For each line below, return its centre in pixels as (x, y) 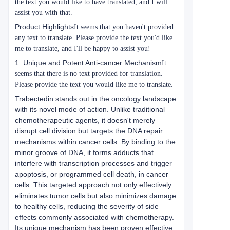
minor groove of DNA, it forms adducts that (84, 152)
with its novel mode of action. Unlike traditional (90, 109)
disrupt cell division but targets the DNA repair (89, 131)
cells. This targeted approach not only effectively (93, 185)
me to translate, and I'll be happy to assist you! (83, 49)
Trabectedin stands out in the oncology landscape (95, 99)
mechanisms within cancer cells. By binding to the (95, 142)
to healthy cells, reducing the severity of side (87, 206)
